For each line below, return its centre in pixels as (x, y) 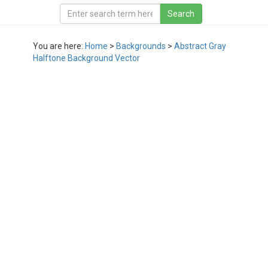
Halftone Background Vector (86, 58)
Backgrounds (141, 46)
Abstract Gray (200, 46)
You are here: (59, 46)
